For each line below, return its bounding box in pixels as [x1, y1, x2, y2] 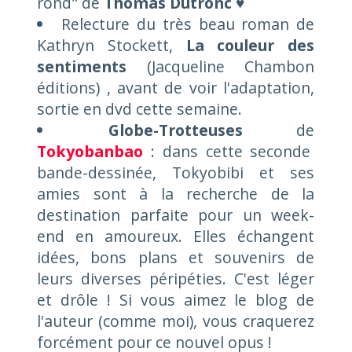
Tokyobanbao [37, 140, 144, 162]
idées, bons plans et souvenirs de [37, 246, 315, 268]
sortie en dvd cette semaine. [37, 97, 243, 119]
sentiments [37, 55, 127, 77]
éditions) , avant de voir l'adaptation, [37, 76, 315, 98]
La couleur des [185, 34, 315, 56]
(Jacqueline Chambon [126, 55, 315, 77]
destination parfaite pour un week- [37, 203, 315, 225]
